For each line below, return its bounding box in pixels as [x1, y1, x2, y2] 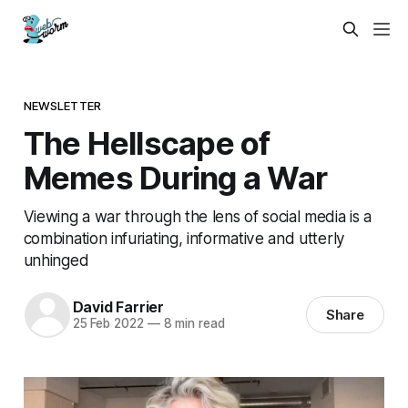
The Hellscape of [23, 123, 270, 162]
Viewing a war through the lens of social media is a [23, 206, 372, 226]
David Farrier [72, 298, 164, 317]
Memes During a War [23, 158, 328, 197]
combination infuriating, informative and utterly [23, 228, 345, 248]
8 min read [159, 316, 225, 331]
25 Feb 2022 [72, 316, 144, 331]
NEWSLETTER [23, 97, 102, 113]
